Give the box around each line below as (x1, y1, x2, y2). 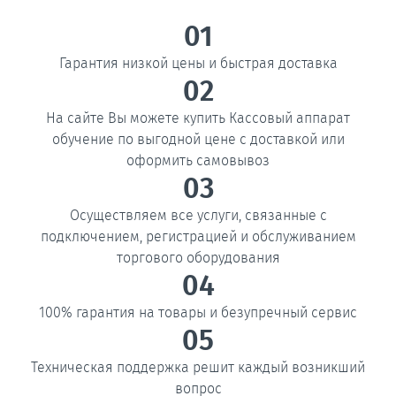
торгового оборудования (116, 248, 280, 266)
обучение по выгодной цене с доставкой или (51, 130, 345, 148)
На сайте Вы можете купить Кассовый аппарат (46, 109, 350, 126)
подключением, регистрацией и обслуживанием (40, 227, 356, 245)
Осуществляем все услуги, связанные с (69, 206, 327, 224)
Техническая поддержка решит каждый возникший (31, 358, 365, 376)
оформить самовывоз (126, 151, 270, 169)
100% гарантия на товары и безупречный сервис (39, 303, 357, 321)
